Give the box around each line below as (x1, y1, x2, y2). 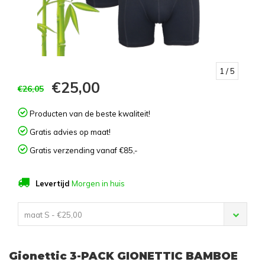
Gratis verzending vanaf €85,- (28, 146, 138, 156)
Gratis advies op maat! (28, 127, 111, 137)
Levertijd (35, 179, 70, 189)
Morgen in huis (70, 179, 125, 189)
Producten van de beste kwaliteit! (28, 109, 150, 119)
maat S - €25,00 (24, 210, 82, 220)
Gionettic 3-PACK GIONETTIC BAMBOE (9, 250, 238, 263)
